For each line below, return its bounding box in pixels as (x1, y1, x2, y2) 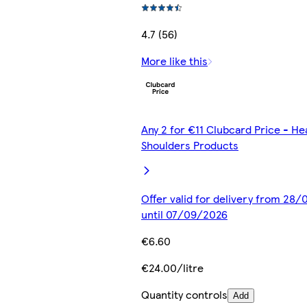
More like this (141, 52, 208, 69)
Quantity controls (141, 286, 228, 302)
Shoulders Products (141, 136, 238, 153)
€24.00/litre (141, 259, 204, 275)
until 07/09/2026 (141, 206, 228, 222)
